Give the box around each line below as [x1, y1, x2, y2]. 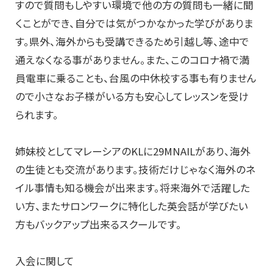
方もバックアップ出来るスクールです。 [15, 217, 182, 232]
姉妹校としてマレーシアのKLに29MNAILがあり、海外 [15, 144, 250, 159]
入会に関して [15, 253, 74, 269]
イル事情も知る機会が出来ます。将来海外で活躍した [15, 180, 250, 196]
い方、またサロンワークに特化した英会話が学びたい [15, 199, 248, 214]
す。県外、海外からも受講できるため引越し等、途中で [15, 34, 249, 49]
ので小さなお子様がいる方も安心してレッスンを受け [15, 89, 249, 104]
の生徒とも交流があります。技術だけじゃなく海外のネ [15, 162, 255, 177]
